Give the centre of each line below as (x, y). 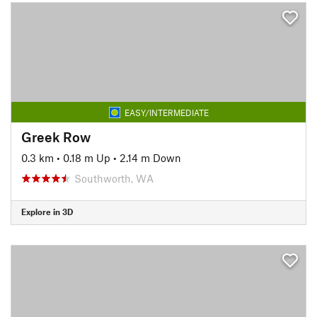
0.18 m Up (87, 157)
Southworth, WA (114, 178)
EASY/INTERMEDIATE (166, 112)
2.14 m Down (150, 157)
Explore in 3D (47, 212)
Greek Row (56, 137)
